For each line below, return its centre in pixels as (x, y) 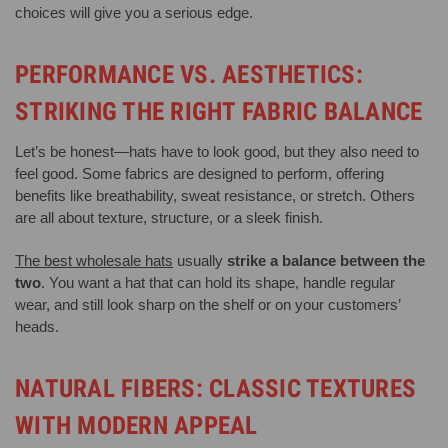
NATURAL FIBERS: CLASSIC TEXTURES (215, 389)
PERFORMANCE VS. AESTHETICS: (189, 75)
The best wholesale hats (94, 261)
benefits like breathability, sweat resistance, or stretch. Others (215, 196)
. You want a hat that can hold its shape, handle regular (218, 283)
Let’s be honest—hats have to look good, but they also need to (217, 152)
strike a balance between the (326, 261)
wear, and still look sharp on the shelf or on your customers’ (207, 305)
